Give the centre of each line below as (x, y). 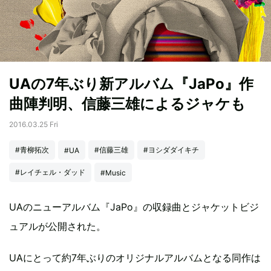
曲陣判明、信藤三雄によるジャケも (127, 104)
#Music (113, 172)
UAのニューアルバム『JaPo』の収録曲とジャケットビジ (134, 207)
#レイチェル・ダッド (50, 172)
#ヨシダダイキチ (171, 149)
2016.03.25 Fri (34, 124)
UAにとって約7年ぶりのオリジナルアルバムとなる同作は (135, 258)
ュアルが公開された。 (57, 226)
